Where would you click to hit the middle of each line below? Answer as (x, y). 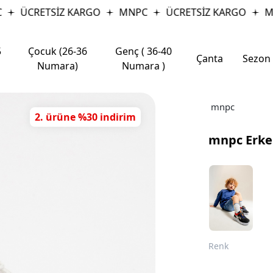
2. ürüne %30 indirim (85, 117)
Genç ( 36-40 (143, 51)
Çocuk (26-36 (57, 51)
